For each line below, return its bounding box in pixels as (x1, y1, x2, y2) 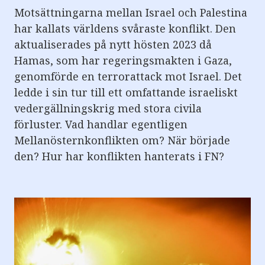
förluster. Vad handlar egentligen (14, 117, 188, 131)
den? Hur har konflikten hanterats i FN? (14, 148, 224, 163)
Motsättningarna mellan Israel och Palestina (14, 5, 247, 20)
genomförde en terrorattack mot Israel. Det (14, 69, 242, 83)
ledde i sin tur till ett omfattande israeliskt (14, 85, 238, 99)
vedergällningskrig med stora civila (14, 101, 202, 115)
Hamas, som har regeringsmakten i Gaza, (14, 53, 232, 67)
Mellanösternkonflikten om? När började (14, 132, 230, 147)
